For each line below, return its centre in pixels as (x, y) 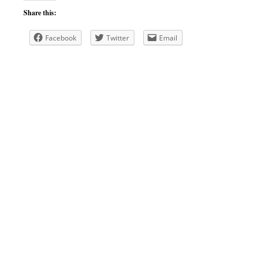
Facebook (61, 38)
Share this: (40, 13)
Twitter (118, 38)
